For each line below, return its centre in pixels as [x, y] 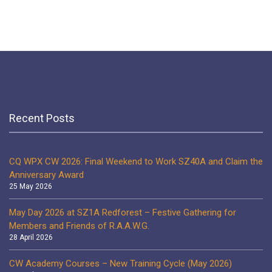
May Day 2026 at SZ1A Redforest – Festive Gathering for [123, 213]
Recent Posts [42, 118]
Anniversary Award [46, 175]
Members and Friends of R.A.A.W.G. [79, 226]
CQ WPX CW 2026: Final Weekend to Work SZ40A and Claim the [136, 162]
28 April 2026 [31, 238]
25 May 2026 [31, 187]
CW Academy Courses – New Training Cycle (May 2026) [121, 264]
